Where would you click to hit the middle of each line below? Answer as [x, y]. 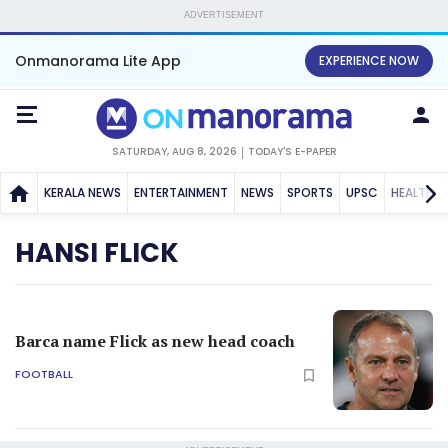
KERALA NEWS [82, 192]
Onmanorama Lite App [98, 61]
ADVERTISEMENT [224, 15]
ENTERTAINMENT [181, 192]
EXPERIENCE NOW [369, 60]
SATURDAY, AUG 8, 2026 [174, 151]
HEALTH [412, 192]
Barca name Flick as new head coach [155, 340]
